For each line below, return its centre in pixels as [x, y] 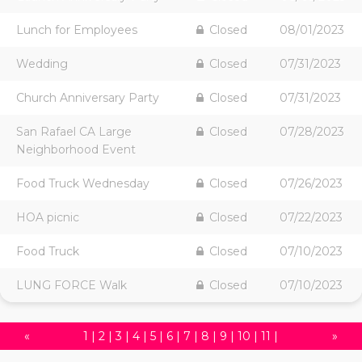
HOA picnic [48, 218]
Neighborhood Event [76, 150]
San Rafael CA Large [74, 132]
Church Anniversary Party [88, 98]
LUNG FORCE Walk [72, 286]
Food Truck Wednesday [83, 184]
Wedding [42, 64]
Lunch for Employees [77, 30]
